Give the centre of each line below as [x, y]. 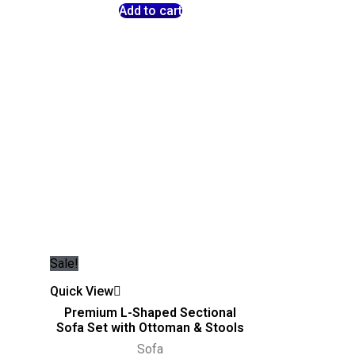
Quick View [82, 291]
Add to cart [150, 11]
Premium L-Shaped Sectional [151, 312]
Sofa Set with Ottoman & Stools [151, 327]
